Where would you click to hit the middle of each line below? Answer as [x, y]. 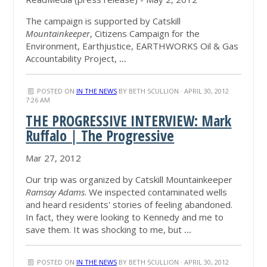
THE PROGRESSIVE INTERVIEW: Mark [129, 121]
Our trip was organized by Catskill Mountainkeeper [129, 180]
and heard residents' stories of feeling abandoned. [129, 205]
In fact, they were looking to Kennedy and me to [125, 217]
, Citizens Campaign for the [145, 34]
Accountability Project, [73, 59]
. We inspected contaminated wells [156, 192]
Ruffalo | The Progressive [100, 136]
